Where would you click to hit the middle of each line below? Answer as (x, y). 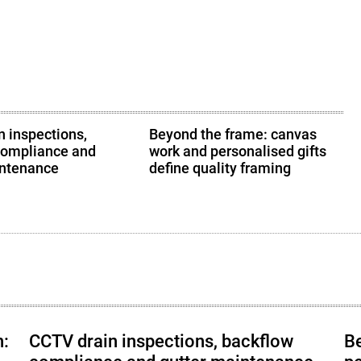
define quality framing (220, 168)
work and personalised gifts (238, 151)
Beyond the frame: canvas (233, 135)
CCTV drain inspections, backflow (161, 342)
